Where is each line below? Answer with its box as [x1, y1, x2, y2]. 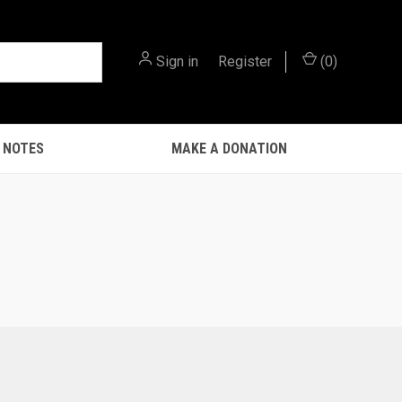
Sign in [156, 53, 198, 70]
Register [218, 53, 272, 70]
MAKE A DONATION [170, 140, 287, 157]
